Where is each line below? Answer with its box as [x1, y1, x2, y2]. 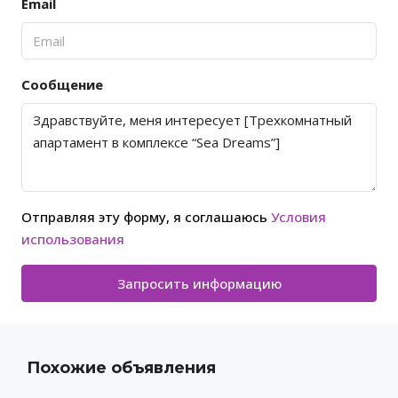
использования [21, 230, 124, 249]
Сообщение [21, 76, 103, 94]
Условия [271, 208, 326, 227]
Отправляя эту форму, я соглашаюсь [21, 208, 271, 227]
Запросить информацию [116, 275, 282, 293]
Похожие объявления [27, 358, 216, 378]
